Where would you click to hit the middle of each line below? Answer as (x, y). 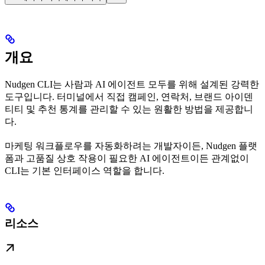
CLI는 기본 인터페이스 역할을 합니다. (85, 171)
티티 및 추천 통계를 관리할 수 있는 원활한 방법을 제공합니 (129, 109)
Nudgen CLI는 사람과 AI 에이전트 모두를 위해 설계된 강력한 (132, 85)
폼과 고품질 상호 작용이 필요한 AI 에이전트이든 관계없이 (127, 159)
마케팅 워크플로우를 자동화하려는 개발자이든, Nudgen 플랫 (131, 146)
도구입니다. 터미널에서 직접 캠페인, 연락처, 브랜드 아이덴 (129, 97)
